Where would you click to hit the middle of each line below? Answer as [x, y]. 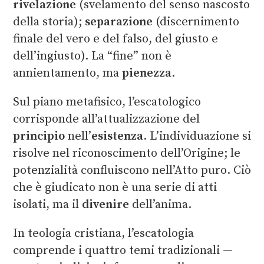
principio [39, 136]
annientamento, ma [67, 73]
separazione [118, 22]
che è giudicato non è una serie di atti [115, 187]
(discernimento [196, 22]
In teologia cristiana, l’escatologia [103, 233]
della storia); [49, 22]
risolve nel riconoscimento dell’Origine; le [126, 153]
